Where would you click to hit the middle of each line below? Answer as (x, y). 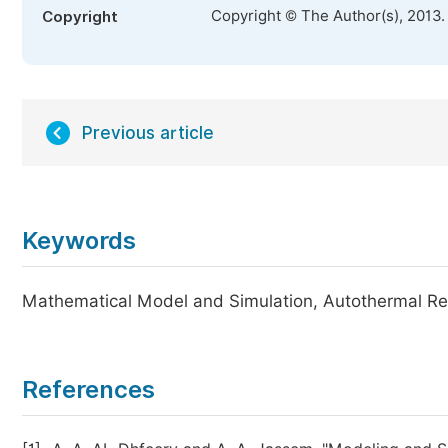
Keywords (79, 240)
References (88, 389)
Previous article (148, 133)
